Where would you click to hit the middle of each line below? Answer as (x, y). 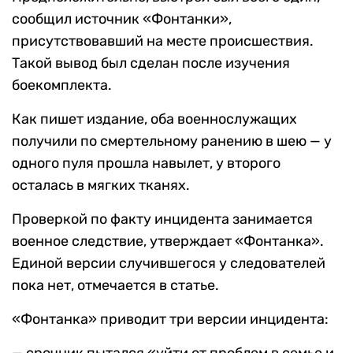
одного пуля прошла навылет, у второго (146, 163)
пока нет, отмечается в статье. (115, 286)
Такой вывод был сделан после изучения (151, 63)
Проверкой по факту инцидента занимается (162, 219)
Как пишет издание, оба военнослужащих (154, 119)
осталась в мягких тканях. (101, 186)
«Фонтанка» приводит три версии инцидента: (170, 320)
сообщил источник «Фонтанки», (122, 19)
